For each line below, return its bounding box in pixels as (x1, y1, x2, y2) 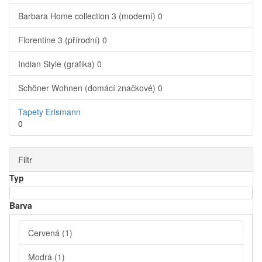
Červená (28, 227, 62, 239)
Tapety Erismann (18, 106, 81, 118)
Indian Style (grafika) (18, 58, 97, 70)
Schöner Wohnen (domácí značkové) (18, 82, 158, 94)
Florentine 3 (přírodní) (18, 34, 102, 46)
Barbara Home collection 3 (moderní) (18, 10, 158, 22)
